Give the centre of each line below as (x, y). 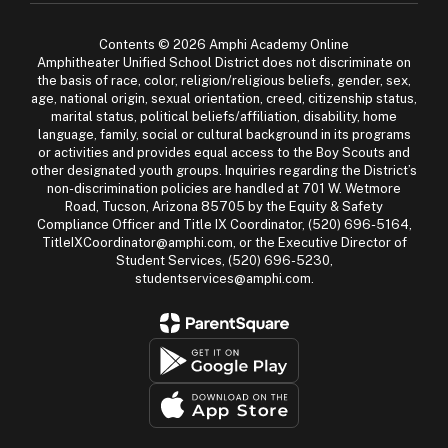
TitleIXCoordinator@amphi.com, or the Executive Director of (224, 242)
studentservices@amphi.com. (224, 278)
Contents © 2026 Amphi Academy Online (224, 44)
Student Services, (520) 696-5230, (224, 260)
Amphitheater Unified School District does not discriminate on (224, 62)
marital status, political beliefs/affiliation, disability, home (224, 116)
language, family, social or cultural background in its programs (224, 134)
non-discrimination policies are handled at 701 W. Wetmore (224, 188)
